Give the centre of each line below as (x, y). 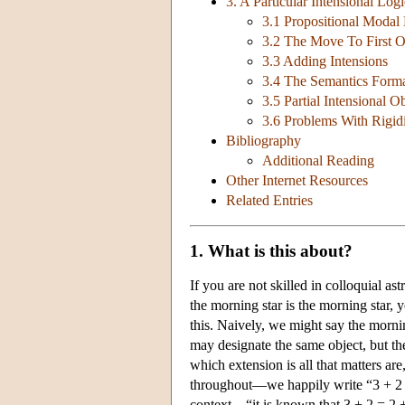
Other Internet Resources (297, 181)
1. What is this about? (271, 250)
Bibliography (264, 141)
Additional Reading (318, 161)
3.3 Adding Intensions (325, 61)
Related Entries (269, 201)
